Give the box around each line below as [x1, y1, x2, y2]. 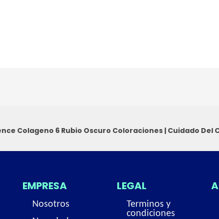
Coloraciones [112, 125, 163, 135]
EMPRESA [22, 179, 67, 193]
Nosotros [32, 199, 69, 210]
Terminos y [126, 199, 171, 210]
